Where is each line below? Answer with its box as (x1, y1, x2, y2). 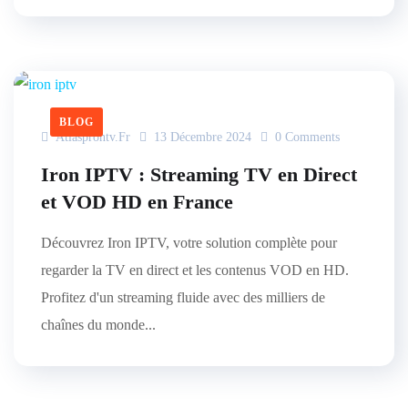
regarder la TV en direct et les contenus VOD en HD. (41, 262, 349, 278)
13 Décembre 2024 (154, 130, 251, 144)
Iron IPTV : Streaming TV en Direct (41, 163, 357, 186)
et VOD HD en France (41, 190, 233, 213)
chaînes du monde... (41, 317, 156, 332)
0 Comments (271, 130, 340, 144)
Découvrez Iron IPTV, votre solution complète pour (41, 235, 337, 250)
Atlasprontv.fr (52, 130, 130, 144)
